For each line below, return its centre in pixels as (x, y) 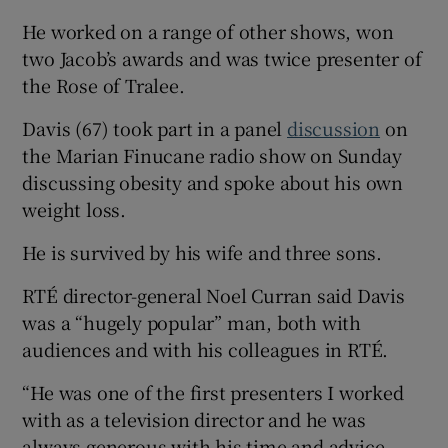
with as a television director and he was (194, 418)
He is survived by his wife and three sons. (202, 251)
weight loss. (74, 208)
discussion (334, 127)
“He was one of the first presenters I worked (213, 391)
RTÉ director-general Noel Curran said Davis (213, 294)
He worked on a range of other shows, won (208, 30)
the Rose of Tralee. (103, 84)
